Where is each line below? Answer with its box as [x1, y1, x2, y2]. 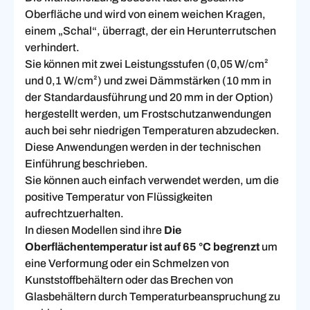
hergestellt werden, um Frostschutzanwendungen [25, 107, 271, 120]
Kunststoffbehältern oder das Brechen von [25, 273, 233, 286]
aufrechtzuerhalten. [25, 207, 124, 219]
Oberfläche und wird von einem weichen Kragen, [25, 8, 266, 20]
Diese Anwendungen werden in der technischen [25, 140, 261, 153]
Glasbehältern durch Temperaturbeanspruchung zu [25, 290, 280, 302]
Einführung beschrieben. [25, 157, 148, 170]
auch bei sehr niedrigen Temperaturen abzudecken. [25, 124, 280, 136]
